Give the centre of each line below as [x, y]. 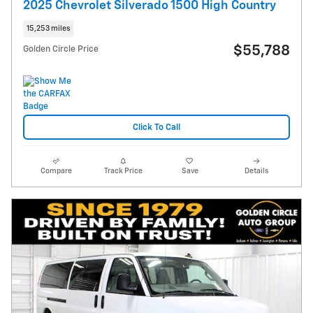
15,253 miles [49, 28]
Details [257, 172]
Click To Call [156, 127]
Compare [57, 172]
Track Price [123, 172]
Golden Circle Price [61, 49]
